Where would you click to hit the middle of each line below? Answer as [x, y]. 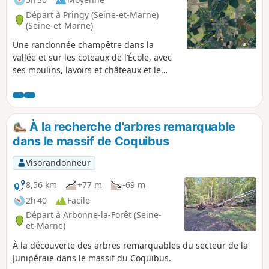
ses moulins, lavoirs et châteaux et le [87, 70]
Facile [79, 201]
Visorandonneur [58, 163]
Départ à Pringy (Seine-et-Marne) [92, 14]
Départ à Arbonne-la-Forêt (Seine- [94, 215]
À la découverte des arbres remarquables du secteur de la [130, 245]
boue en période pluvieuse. [68, 95]
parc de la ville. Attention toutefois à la [90, 83]
